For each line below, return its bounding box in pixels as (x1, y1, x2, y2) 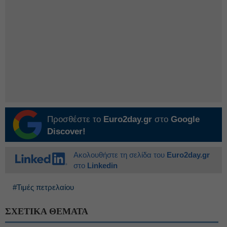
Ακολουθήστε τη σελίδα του (73, 150, 167, 159)
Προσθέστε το (47, 115, 103, 124)
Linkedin (87, 161, 118, 170)
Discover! (47, 127, 86, 136)
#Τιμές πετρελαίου (13, 183, 74, 192)
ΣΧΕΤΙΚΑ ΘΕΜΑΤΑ (5, 206, 88, 216)
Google (171, 115, 200, 124)
